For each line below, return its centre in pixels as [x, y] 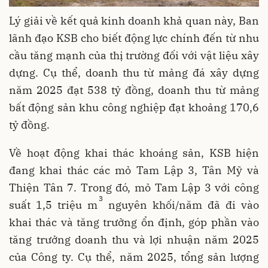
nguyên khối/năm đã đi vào [181, 205]
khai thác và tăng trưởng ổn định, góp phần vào [134, 222]
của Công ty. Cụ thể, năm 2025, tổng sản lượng [134, 257]
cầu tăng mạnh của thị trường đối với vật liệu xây [134, 55]
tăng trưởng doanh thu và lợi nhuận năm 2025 [134, 239]
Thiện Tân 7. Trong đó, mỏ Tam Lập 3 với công [134, 187]
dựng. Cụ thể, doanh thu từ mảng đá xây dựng [134, 72]
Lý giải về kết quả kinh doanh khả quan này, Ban [134, 20]
